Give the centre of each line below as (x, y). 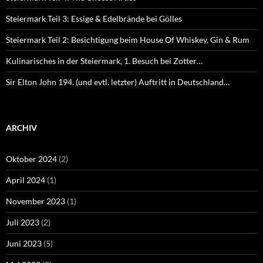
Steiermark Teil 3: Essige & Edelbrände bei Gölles (94, 19)
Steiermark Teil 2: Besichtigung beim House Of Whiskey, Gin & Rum (128, 40)
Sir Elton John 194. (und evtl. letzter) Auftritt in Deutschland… (118, 82)
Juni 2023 (24, 244)
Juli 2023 (23, 222)
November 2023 (36, 201)
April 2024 (26, 180)
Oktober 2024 (31, 159)
